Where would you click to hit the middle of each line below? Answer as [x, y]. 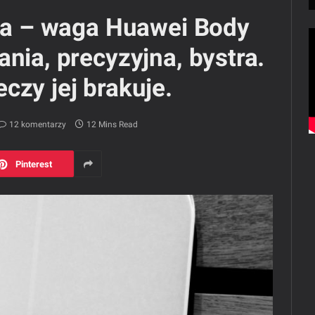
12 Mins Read [112, 125]
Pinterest [34, 164]
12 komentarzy [37, 125]
